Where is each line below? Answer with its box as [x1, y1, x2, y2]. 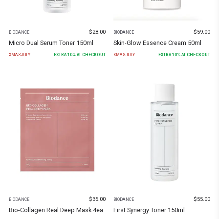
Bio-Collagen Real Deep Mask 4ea [9, 206, 103, 214]
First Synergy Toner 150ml [113, 206, 185, 214]
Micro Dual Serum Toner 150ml [9, 39, 93, 46]
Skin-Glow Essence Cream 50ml [113, 39, 201, 46]
